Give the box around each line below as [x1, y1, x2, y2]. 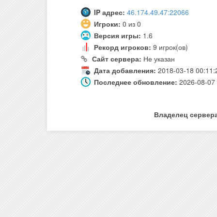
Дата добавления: [94, 65, 156, 76]
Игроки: [94, 19, 123, 29]
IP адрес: [94, 7, 125, 17]
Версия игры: [94, 31, 141, 41]
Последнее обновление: [94, 77, 177, 87]
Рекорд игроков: [94, 42, 151, 52]
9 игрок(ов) [151, 42, 188, 52]
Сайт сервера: [92, 54, 141, 64]
